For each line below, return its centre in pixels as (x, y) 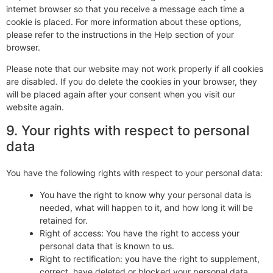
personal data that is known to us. (107, 246)
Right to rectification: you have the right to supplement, (150, 258)
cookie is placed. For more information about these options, (124, 21)
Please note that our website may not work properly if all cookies (135, 69)
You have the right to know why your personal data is (145, 194)
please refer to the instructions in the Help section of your (120, 34)
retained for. (64, 220)
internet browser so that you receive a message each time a (125, 9)
